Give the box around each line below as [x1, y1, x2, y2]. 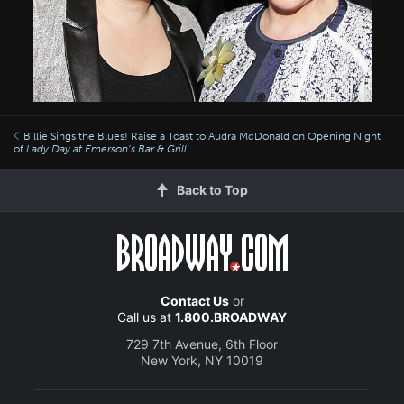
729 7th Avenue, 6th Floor [126, 335, 278, 352]
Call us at [117, 308, 175, 325]
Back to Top [176, 181, 248, 197]
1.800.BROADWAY [175, 308, 287, 325]
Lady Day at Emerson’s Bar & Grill [26, 142, 187, 155]
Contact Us [160, 292, 229, 308]
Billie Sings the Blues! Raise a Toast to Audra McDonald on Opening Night [23, 129, 381, 142]
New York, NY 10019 [141, 352, 263, 368]
